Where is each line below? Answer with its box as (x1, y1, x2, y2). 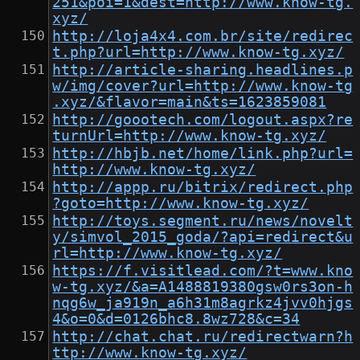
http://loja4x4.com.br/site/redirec (52, 28, 354, 45)
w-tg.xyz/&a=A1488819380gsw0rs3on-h (52, 279, 354, 296)
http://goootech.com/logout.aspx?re (52, 112, 354, 129)
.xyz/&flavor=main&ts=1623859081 (52, 94, 327, 111)
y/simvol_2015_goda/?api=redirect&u (52, 229, 354, 246)
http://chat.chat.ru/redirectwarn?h (52, 329, 354, 346)
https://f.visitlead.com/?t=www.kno (52, 263, 354, 280)
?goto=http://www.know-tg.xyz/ (52, 195, 309, 212)
